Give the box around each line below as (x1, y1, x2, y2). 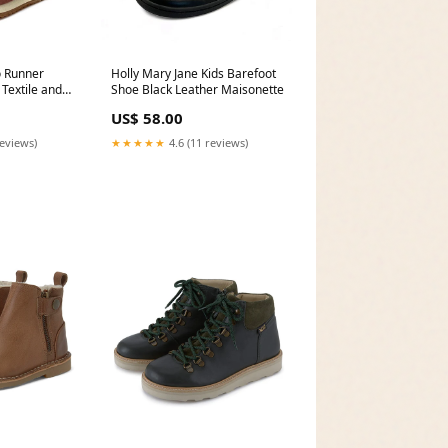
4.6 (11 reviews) (165, 135, 248, 151)
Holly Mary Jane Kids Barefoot (110, 65, 276, 83)
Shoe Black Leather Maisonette (110, 81, 284, 99)
